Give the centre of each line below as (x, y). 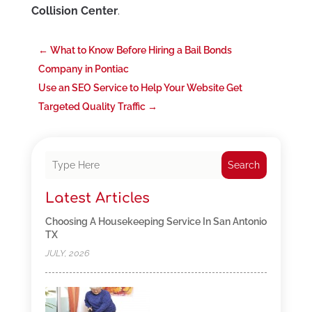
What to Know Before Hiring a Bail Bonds (141, 50)
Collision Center (74, 11)
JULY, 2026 (67, 253)
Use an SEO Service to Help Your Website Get (140, 88)
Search (244, 165)
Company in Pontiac (83, 69)
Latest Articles (97, 198)
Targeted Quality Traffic (92, 107)
